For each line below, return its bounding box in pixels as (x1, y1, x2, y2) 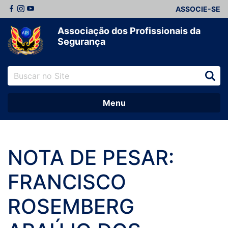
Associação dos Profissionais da (58, 25, 201, 36)
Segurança (58, 36, 105, 47)
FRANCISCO (8, 169, 126, 195)
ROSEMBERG (8, 194, 134, 219)
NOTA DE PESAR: (8, 145, 174, 170)
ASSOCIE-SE (176, 5, 220, 13)
